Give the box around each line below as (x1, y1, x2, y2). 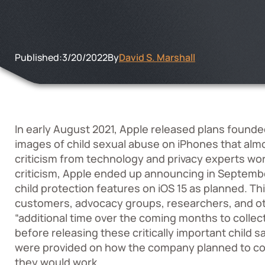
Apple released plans (119, 122, 225, 136)
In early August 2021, (15, 122, 119, 136)
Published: (15, 51, 62, 64)
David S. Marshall (119, 51, 195, 64)
